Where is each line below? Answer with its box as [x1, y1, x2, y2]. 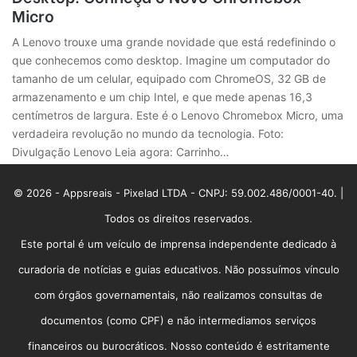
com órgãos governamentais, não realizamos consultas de [34, 288, 323, 302]
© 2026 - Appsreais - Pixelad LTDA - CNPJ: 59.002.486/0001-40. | [14, 186, 343, 200]
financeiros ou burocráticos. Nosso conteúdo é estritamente [27, 339, 330, 353]
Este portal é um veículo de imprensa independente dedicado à [21, 237, 336, 251]
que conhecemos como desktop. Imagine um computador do [12, 53, 331, 68]
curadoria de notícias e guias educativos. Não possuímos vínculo [18, 263, 339, 277]
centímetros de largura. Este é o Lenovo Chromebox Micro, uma [12, 108, 344, 123]
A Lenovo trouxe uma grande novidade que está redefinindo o [12, 35, 336, 49]
